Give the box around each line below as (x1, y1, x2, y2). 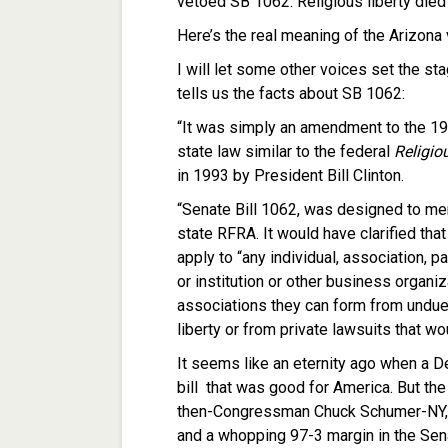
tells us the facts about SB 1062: (177, 84, 405, 104)
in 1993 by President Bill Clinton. (177, 166, 404, 186)
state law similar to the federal (177, 142, 394, 162)
